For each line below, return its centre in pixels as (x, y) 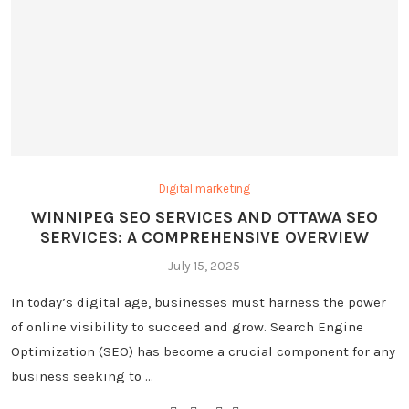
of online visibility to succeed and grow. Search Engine (187, 326)
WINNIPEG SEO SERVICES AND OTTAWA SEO (204, 217)
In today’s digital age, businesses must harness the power (198, 302)
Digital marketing (204, 188)
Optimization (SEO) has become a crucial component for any (203, 351)
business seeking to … (82, 376)
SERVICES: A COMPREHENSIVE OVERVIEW (204, 237)
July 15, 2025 (204, 266)
